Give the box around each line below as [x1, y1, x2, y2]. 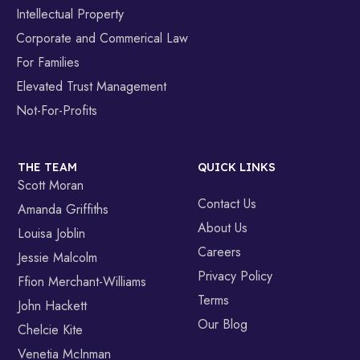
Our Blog [198, 314, 248, 333]
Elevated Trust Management [16, 77, 166, 96]
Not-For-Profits [16, 101, 97, 121]
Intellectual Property [16, 5, 124, 24]
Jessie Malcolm [18, 248, 98, 268]
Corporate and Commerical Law [16, 29, 188, 48]
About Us [198, 218, 248, 237]
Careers [198, 242, 242, 261]
